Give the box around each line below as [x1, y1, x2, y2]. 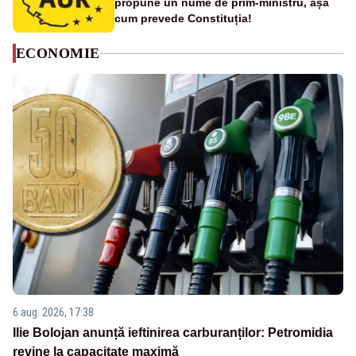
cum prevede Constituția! [114, 12, 252, 25]
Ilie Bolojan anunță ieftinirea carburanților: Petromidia [13, 325, 333, 339]
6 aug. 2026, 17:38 [13, 305, 94, 319]
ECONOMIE [16, 45, 100, 62]
